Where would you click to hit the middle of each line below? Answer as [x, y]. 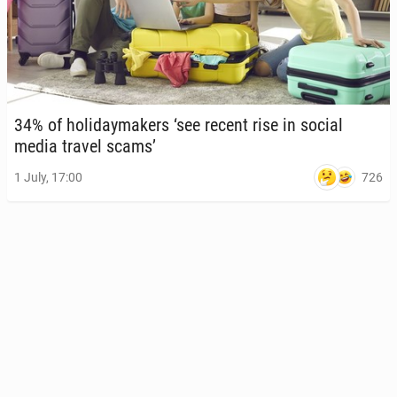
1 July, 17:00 [48, 178]
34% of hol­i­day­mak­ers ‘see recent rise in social [179, 125]
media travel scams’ [85, 146]
